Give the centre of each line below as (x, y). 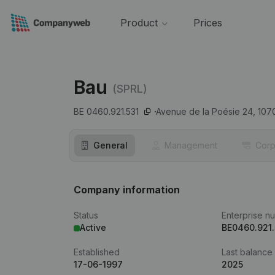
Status (86, 215)
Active (93, 227)
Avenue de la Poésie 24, (206, 111)
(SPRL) (130, 88)
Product (139, 23)
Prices (207, 23)
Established (97, 252)
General (110, 145)
